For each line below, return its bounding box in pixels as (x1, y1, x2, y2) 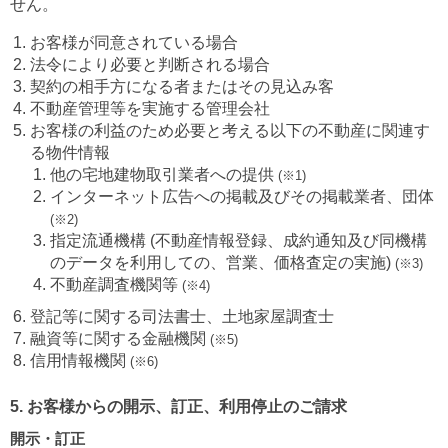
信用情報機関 (30, 351, 130, 369)
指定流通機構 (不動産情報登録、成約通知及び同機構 (50, 231, 427, 249)
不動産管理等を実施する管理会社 (30, 99, 270, 117)
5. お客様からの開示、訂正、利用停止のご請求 (10, 397, 347, 415)
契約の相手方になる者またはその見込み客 (30, 77, 334, 95)
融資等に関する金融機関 (30, 329, 210, 347)
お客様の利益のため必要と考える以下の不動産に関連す (30, 121, 430, 139)
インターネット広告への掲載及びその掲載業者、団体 (50, 187, 434, 205)
